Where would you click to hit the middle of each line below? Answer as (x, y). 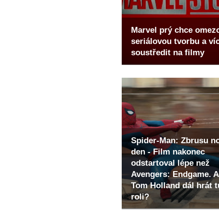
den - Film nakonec (168, 152)
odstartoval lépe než (170, 163)
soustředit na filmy (168, 53)
